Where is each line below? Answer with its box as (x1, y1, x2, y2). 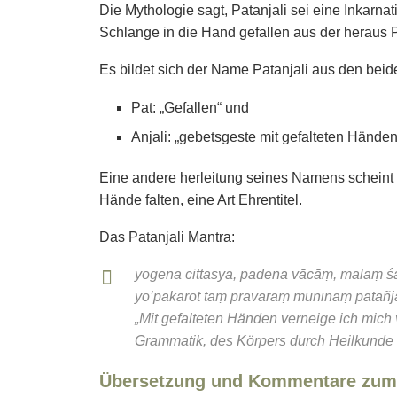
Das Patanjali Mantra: (99, 230, 235, 245)
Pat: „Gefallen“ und (131, 100, 249, 116)
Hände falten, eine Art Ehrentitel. (99, 192, 302, 208)
